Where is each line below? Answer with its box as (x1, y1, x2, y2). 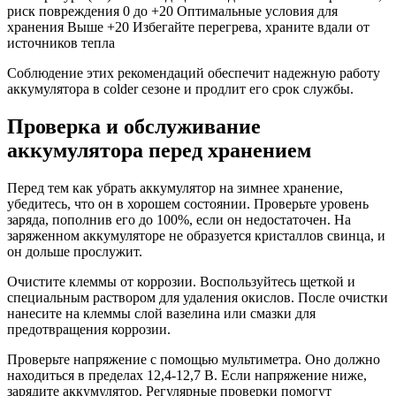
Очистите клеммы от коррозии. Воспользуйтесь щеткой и (7, 274, 355, 290)
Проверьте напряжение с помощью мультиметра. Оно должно (7, 352, 380, 368)
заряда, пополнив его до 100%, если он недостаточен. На (7, 212, 351, 228)
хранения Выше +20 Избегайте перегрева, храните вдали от (7, 19, 369, 35)
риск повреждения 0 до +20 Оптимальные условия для (7, 4, 338, 19)
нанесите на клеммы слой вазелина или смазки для (7, 306, 316, 322)
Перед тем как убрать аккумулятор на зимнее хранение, (7, 180, 343, 196)
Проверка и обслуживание (7, 115, 261, 139)
